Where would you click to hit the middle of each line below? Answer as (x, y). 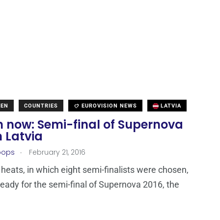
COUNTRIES (41, 106)
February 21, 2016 (56, 152)
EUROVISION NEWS (108, 106)
